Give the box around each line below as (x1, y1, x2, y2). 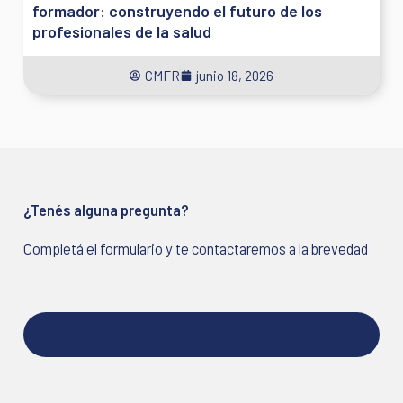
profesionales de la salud (32, 22, 212, 42)
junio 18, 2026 (196, 67, 273, 85)
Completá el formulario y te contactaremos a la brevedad (23, 240, 369, 258)
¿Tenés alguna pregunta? (23, 201, 190, 219)
